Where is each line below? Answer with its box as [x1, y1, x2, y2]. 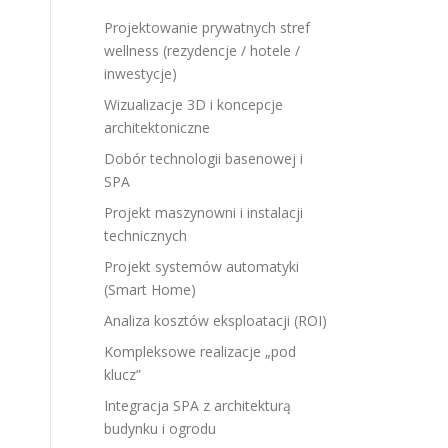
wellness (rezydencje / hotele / [104, 41, 300, 60]
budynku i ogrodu [104, 419, 216, 438]
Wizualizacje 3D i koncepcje [104, 95, 283, 114]
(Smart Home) [104, 280, 196, 299]
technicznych [104, 226, 187, 245]
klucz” [104, 365, 141, 384]
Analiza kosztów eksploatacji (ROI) [104, 311, 327, 330]
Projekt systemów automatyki [104, 257, 299, 276]
